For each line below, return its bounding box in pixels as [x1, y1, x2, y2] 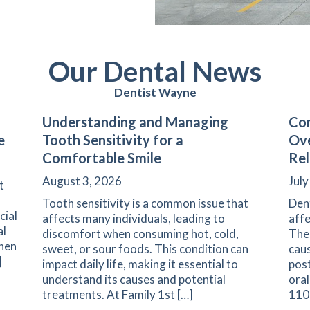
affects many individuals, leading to [42, 211, 225, 226]
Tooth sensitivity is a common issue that [42, 196, 248, 211]
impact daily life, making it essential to [42, 257, 238, 272]
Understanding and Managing [42, 113, 228, 131]
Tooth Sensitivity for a [42, 131, 183, 149]
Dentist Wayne [113, 85, 197, 100]
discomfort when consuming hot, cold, [42, 226, 239, 241]
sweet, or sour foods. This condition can [42, 241, 248, 257]
